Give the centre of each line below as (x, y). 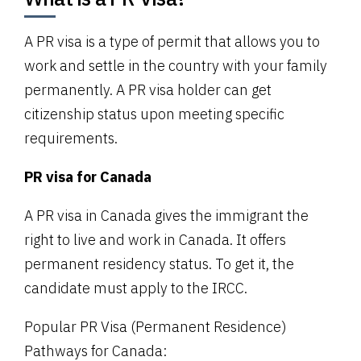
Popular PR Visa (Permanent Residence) (156, 326)
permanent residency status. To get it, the (159, 263)
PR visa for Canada (88, 176)
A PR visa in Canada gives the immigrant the (166, 215)
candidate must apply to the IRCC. (136, 288)
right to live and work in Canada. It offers (155, 239)
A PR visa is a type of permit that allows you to (172, 41)
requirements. (71, 138)
